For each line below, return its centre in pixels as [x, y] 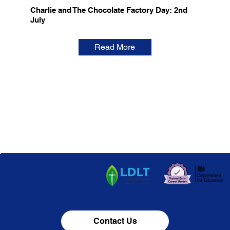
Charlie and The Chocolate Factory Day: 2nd [109, 10]
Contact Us [115, 221]
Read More [115, 47]
